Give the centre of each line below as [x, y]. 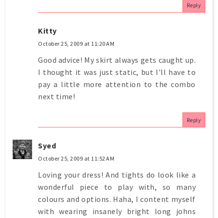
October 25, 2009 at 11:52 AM [76, 158]
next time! [56, 96]
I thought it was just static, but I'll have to [117, 72]
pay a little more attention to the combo [117, 84]
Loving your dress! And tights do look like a [117, 174]
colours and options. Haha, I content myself [117, 199]
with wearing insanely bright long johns [117, 211]
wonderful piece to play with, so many [117, 187]
